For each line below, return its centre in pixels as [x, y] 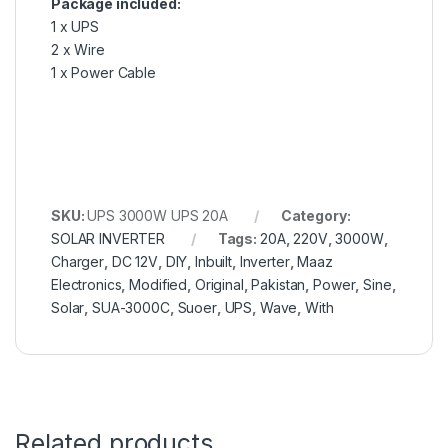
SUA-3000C [131, 308]
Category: [315, 216]
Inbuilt [214, 262]
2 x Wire [78, 50]
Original [219, 285]
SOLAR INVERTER [108, 239]
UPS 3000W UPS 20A [157, 216]
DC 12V [134, 262]
